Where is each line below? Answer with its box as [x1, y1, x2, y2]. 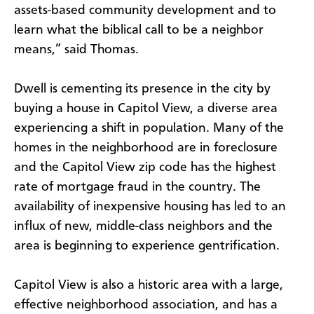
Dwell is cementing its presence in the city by [14, 82, 271, 95]
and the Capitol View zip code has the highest [14, 161, 276, 174]
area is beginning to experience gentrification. [14, 239, 283, 252]
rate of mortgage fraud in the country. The [14, 180, 261, 193]
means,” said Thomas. [14, 43, 139, 56]
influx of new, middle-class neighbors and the [14, 219, 273, 233]
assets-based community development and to [14, 4, 276, 17]
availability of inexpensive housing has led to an [14, 200, 286, 213]
